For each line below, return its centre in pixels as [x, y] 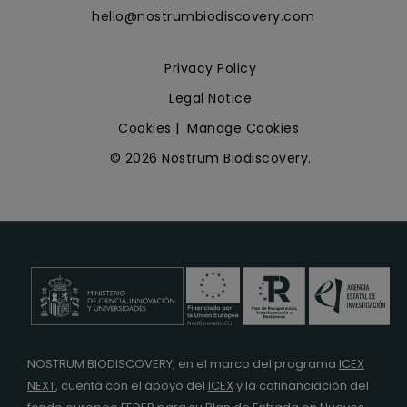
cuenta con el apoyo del [134, 385]
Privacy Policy [210, 68]
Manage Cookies [243, 128]
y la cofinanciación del [301, 385]
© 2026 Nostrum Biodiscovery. [210, 158]
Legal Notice [210, 98]
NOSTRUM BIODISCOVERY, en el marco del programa [183, 363]
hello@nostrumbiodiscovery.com [203, 16]
